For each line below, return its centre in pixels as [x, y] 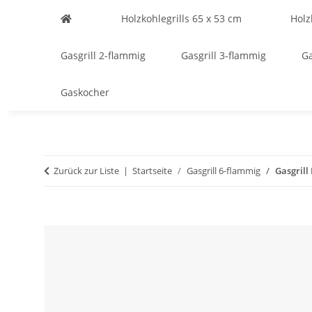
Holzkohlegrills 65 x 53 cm [181, 18]
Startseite [152, 171]
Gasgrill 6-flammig [224, 171]
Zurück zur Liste [86, 171]
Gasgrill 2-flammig [103, 55]
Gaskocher [85, 92]
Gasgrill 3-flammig [224, 55]
